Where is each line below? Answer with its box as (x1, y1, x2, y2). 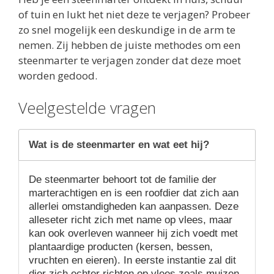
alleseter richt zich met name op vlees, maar (29, 214, 232, 226)
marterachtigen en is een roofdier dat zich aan (29, 187, 239, 199)
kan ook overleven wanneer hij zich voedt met (29, 228, 238, 240)
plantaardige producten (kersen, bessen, (29, 241, 213, 253)
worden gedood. (18, 68, 97, 83)
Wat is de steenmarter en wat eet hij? (29, 139, 209, 151)
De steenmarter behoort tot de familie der (29, 174, 217, 186)
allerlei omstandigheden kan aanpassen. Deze (29, 201, 239, 213)
